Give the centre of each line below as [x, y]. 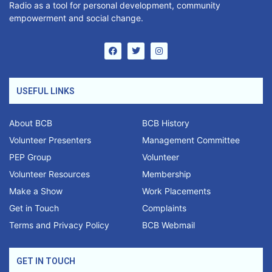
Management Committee [191, 140]
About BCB [31, 123]
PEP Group [30, 157]
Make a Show [36, 191]
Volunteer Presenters [50, 140]
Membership [167, 174]
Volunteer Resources [49, 174]
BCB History [166, 123]
